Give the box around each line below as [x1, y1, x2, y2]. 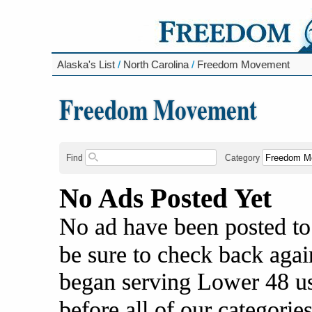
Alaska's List [56, 58, 115, 70]
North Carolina [123, 58, 189, 70]
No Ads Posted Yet [58, 181, 272, 213]
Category [224, 152, 260, 164]
